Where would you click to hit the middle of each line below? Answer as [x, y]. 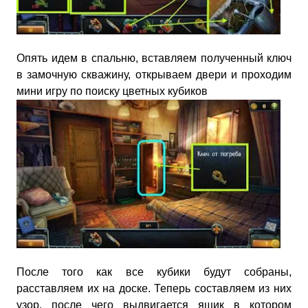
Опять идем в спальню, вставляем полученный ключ [154, 58]
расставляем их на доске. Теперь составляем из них [154, 288]
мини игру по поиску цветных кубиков [112, 91]
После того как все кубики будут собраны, [154, 272]
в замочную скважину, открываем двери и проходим [154, 74]
